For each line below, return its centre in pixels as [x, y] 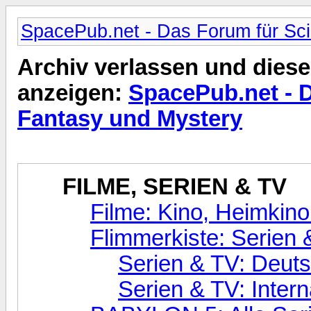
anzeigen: [73, 93]
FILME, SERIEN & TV [175, 186]
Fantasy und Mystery [130, 119]
